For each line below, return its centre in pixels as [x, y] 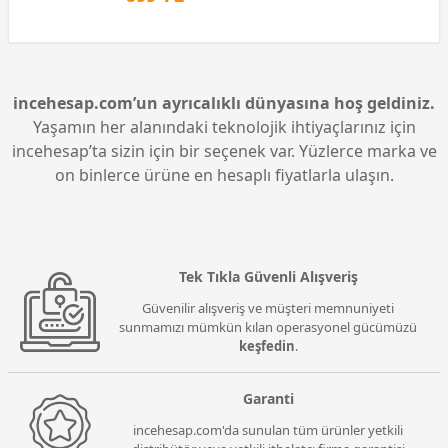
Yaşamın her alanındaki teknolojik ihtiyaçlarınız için [224, 127]
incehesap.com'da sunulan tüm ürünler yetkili [268, 430]
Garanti [268, 399]
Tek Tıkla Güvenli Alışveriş [268, 277]
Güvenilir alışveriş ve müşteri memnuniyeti [268, 308]
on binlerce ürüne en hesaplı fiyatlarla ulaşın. [224, 175]
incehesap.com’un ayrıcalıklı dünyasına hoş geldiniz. [224, 103]
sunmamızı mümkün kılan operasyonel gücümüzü [268, 327]
